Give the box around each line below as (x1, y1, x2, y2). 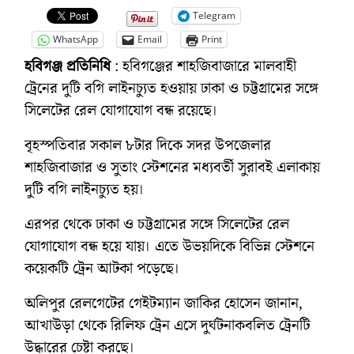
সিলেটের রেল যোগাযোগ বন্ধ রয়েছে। (24, 99, 218, 122)
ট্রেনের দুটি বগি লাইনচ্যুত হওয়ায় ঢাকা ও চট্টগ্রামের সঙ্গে (24, 77, 318, 100)
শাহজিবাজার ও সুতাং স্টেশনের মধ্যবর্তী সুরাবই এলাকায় (24, 156, 320, 179)
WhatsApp (53, 32, 98, 47)
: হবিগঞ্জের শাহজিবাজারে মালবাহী (111, 55, 296, 77)
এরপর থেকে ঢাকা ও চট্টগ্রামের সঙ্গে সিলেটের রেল (24, 213, 289, 235)
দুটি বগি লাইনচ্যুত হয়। (24, 178, 145, 201)
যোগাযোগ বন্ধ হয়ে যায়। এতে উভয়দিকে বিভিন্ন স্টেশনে (24, 235, 314, 258)
